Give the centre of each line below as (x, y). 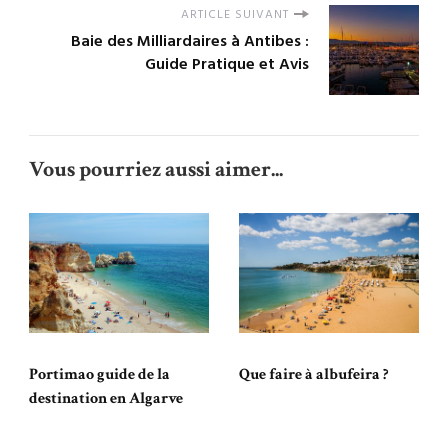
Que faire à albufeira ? (313, 375)
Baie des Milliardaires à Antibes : (190, 42)
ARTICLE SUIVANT (235, 15)
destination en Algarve (106, 399)
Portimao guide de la (99, 375)
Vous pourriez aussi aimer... (156, 170)
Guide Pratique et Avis (227, 65)
